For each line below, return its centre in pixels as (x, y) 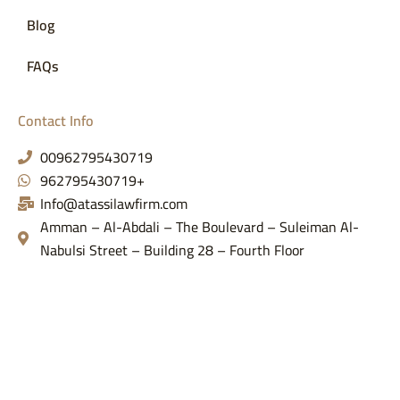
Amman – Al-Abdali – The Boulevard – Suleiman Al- (200, 227)
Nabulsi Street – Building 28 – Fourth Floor (172, 250)
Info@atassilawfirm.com (114, 204)
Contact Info (56, 121)
